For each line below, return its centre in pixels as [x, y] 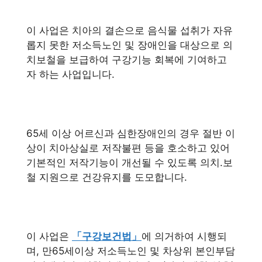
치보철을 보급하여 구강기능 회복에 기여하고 [127, 59]
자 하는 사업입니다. [70, 74]
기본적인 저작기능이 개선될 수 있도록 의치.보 [130, 162]
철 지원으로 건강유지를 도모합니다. [107, 177]
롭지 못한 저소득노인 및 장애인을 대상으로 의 [130, 45]
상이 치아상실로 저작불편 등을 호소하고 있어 [128, 148]
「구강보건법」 [107, 236]
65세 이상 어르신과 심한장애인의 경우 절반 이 [131, 133]
